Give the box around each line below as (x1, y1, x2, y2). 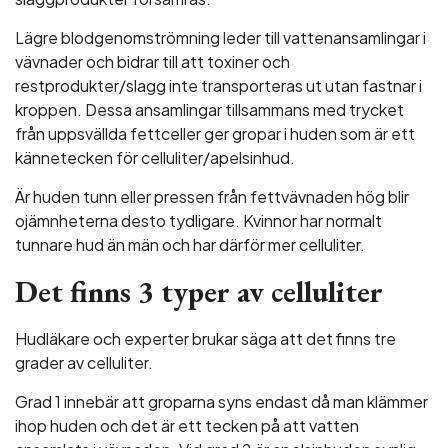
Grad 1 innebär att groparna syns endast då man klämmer (15, 391, 428, 412)
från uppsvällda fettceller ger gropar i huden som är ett (15, 123, 415, 144)
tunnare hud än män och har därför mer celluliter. (15, 234, 365, 255)
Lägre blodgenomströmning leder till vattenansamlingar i (15, 27, 426, 48)
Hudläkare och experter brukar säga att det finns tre (15, 328, 396, 349)
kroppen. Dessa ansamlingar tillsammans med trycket (15, 99, 404, 120)
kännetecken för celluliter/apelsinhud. (15, 147, 295, 168)
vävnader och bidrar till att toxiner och (15, 51, 290, 72)
